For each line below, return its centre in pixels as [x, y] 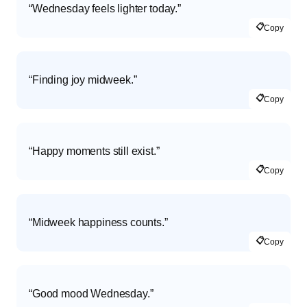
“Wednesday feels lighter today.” [105, 9]
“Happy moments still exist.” [94, 151]
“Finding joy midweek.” [83, 80]
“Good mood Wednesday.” [91, 294]
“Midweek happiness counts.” [98, 223]
